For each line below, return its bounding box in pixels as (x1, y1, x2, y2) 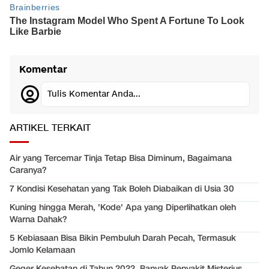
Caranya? (10, 165, 46, 177)
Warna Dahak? (10, 214, 67, 226)
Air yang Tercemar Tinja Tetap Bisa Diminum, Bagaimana (10, 153, 232, 165)
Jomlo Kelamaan (10, 244, 75, 256)
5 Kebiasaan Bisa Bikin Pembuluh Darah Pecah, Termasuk (10, 232, 236, 244)
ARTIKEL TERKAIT (10, 122, 91, 135)
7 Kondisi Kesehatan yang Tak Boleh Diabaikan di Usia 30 (10, 183, 234, 195)
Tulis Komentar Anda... (47, 88, 141, 100)
